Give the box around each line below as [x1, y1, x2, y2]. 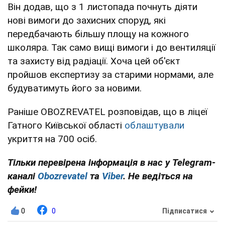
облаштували [125, 119, 184, 131]
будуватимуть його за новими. [8, 82, 142, 94]
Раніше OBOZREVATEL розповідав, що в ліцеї [8, 105, 207, 118]
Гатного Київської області [8, 119, 125, 131]
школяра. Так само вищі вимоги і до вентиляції [8, 41, 215, 53]
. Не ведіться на [123, 170, 193, 182]
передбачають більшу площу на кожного [8, 28, 189, 40]
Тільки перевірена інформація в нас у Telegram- [8, 156, 215, 168]
